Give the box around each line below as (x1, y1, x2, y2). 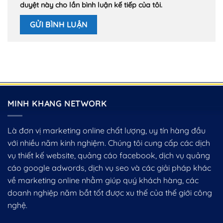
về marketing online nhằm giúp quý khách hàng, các (7, 175, 199, 186)
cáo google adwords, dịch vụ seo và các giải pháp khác (7, 163, 211, 173)
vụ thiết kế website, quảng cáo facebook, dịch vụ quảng (7, 150, 210, 161)
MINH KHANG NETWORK (7, 98, 107, 109)
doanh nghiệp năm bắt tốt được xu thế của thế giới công (7, 188, 212, 198)
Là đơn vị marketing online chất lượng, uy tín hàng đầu (7, 125, 206, 136)
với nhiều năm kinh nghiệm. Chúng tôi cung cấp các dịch (7, 138, 210, 148)
